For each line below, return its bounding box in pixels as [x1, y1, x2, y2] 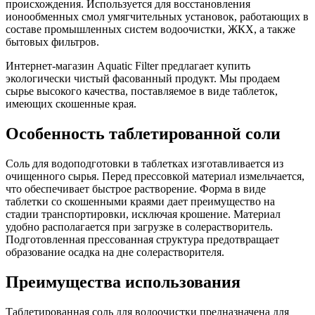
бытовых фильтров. [6, 35, 99, 48]
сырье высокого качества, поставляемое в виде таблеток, [6, 84, 278, 97]
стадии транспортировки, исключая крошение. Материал [6, 207, 281, 220]
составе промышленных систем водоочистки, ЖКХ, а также [6, 22, 295, 35]
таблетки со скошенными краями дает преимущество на [6, 195, 275, 207]
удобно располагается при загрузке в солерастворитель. [6, 220, 273, 233]
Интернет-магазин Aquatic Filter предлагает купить [6, 59, 250, 72]
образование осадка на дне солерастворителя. [6, 245, 224, 258]
